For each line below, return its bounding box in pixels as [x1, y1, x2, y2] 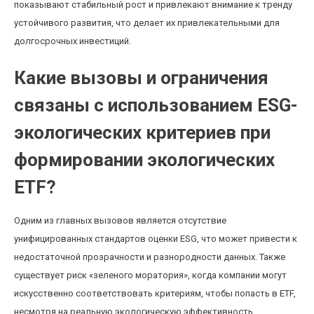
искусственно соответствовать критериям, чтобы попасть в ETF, [14, 288, 296, 299]
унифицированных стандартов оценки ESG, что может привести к [14, 233, 297, 244]
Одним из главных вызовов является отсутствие [14, 215, 226, 226]
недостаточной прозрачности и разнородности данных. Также [14, 252, 285, 262]
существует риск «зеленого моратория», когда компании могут [14, 270, 287, 280]
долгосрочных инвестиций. [14, 36, 131, 46]
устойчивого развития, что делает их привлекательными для [14, 18, 280, 28]
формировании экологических [14, 149, 275, 170]
